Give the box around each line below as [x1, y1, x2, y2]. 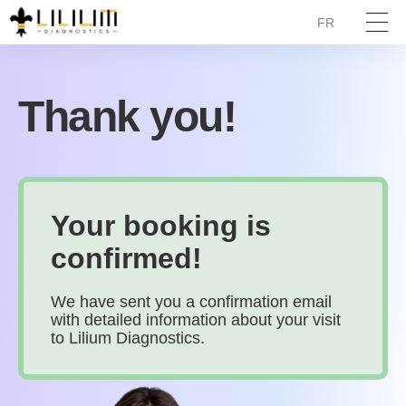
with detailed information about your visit [51, 311, 341, 329]
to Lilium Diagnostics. [51, 329, 205, 347]
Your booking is [51, 209, 271, 242]
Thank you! [18, 92, 237, 140]
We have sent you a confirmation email [51, 293, 332, 311]
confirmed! [51, 242, 202, 275]
